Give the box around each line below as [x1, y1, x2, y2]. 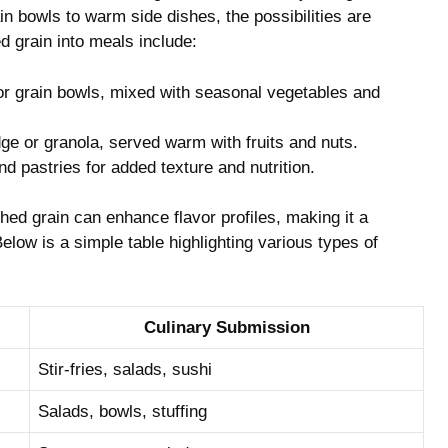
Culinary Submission [143, 317, 310, 337]
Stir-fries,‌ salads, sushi [38, 359, 212, 379]
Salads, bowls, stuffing [38, 401, 207, 421]
